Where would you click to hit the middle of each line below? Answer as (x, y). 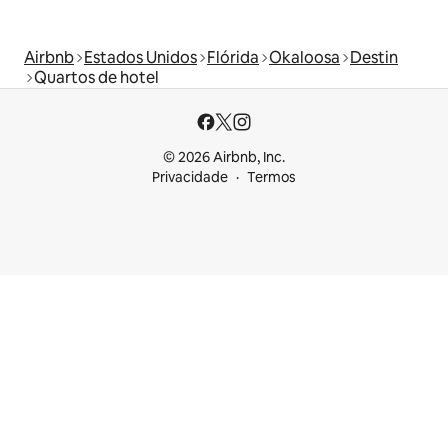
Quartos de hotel (96, 78)
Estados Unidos (140, 58)
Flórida (233, 58)
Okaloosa (304, 58)
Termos (271, 177)
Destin (374, 58)
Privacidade (190, 177)
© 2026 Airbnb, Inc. (224, 157)
